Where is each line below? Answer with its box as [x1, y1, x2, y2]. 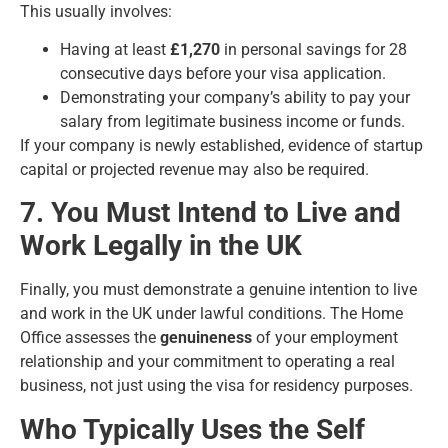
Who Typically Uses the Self [20, 412, 365, 446]
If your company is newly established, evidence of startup [20, 136, 423, 156]
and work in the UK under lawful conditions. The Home [20, 304, 403, 324]
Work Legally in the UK [20, 229, 302, 263]
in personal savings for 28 [220, 40, 407, 60]
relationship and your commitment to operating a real [20, 352, 395, 372]
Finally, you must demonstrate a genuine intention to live [20, 280, 417, 300]
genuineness [160, 328, 252, 348]
